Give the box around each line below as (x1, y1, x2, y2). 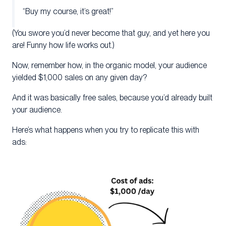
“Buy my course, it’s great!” (23, 6, 114, 16)
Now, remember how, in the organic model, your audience (12, 60, 207, 70)
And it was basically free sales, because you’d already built (12, 92, 212, 102)
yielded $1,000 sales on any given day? (12, 72, 147, 82)
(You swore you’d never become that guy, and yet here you (12, 28, 210, 38)
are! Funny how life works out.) (12, 40, 115, 50)
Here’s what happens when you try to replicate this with (12, 125, 199, 135)
